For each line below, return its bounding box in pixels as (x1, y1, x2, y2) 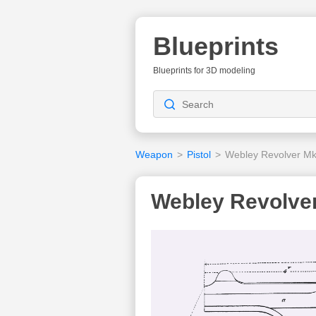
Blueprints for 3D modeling (153, 66, 255, 75)
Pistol (187, 149, 211, 160)
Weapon (135, 149, 173, 160)
